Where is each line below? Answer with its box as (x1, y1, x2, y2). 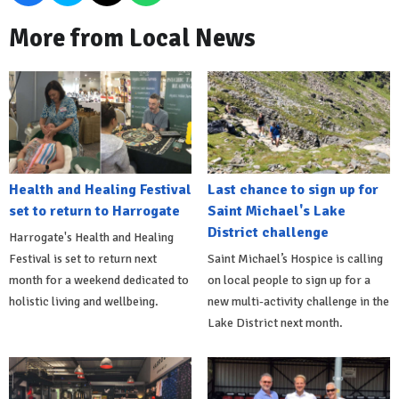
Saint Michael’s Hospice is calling (207, 251, 383, 267)
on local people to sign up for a (207, 273, 370, 289)
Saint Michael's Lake (207, 202, 346, 221)
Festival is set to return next (9, 251, 157, 267)
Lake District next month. (207, 315, 343, 331)
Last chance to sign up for (207, 181, 379, 199)
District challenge (207, 224, 329, 242)
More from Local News (9, 22, 256, 53)
